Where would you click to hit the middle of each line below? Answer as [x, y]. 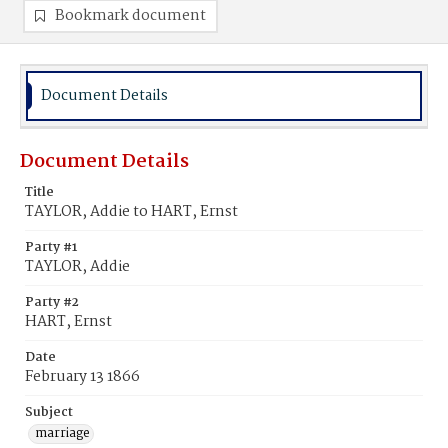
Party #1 [51, 247]
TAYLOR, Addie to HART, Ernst [131, 212]
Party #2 [52, 302]
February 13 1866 [82, 377]
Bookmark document [130, 16]
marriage [62, 433]
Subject [49, 412]
